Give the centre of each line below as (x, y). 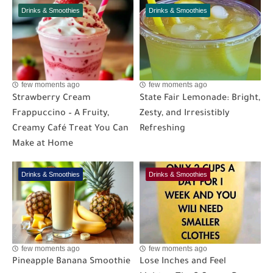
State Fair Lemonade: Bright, (200, 98)
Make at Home (43, 144)
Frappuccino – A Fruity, (61, 114)
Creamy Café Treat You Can (70, 129)
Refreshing (162, 129)
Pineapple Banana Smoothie (71, 262)
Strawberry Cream (51, 98)
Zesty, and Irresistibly (185, 114)
